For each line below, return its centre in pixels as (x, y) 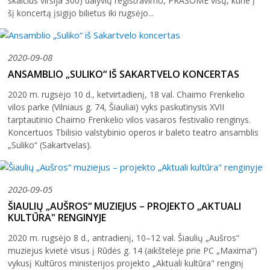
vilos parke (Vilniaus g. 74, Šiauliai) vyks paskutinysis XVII (116, 107)
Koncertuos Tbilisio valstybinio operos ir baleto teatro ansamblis (133, 132)
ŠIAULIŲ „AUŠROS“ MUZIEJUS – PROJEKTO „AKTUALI (124, 206)
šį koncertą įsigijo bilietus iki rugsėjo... (81, 13)
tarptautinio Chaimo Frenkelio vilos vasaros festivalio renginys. (129, 119)
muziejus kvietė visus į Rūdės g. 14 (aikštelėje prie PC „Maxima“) (133, 250)
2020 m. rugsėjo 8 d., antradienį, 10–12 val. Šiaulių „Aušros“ (124, 237)
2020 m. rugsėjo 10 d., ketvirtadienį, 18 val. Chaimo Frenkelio (126, 94)
